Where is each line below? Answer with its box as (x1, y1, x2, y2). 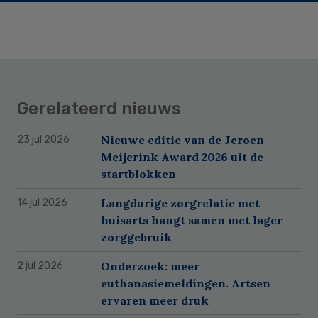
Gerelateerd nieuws (17, 98, 181, 119)
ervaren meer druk (101, 292, 209, 307)
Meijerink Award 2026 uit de (101, 149, 263, 164)
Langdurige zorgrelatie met (101, 195, 260, 210)
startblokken (101, 166, 176, 181)
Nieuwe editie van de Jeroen (101, 132, 264, 147)
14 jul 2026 (17, 196, 67, 209)
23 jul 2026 (17, 133, 70, 146)
